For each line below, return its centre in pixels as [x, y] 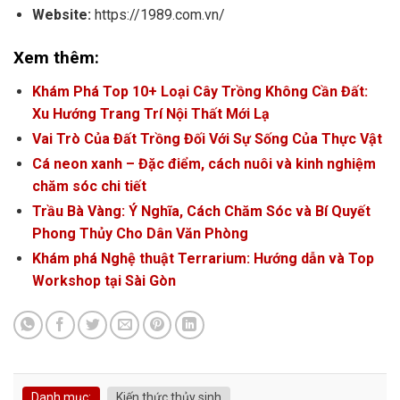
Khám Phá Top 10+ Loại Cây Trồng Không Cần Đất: [200, 91]
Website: [61, 14]
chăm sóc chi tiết [89, 186]
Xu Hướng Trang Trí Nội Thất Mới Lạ [150, 113]
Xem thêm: [56, 57]
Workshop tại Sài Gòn [104, 280]
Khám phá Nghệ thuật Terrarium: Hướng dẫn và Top [203, 258]
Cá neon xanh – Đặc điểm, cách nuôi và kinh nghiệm [204, 163]
